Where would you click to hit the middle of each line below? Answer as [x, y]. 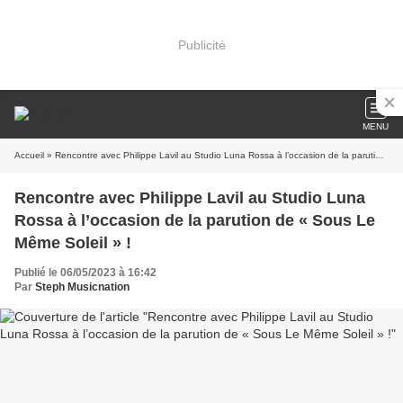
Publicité [201, 45]
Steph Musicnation [82, 287]
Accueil [29, 155]
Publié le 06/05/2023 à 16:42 [85, 273]
